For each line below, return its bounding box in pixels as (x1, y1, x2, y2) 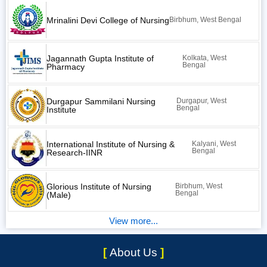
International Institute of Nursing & (46, 139, 175, 149)
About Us (110, 246, 160, 259)
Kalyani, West (191, 139, 236, 148)
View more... (109, 216, 158, 226)
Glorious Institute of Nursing (46, 182, 151, 192)
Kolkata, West (182, 54, 226, 63)
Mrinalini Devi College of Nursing (46, 15, 169, 25)
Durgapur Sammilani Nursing (46, 96, 156, 106)
